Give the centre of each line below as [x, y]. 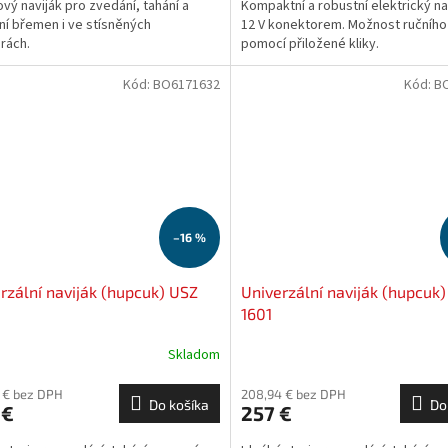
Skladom [193, 354]
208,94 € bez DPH [293, 394]
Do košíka [178, 405]
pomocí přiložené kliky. [309, 43]
